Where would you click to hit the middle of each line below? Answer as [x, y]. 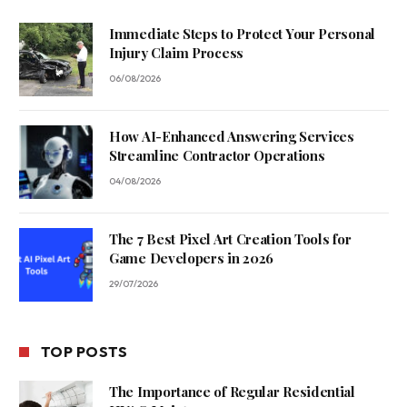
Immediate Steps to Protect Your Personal [242, 34]
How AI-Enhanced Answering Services [232, 137]
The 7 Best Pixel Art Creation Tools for [230, 239]
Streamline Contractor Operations [217, 156]
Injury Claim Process [176, 53]
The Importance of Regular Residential [232, 392]
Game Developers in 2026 [192, 258]
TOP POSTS [84, 352]
